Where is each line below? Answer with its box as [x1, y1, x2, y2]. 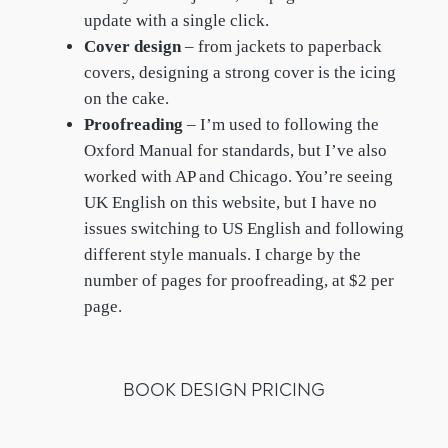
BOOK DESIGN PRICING [123, 378, 325, 402]
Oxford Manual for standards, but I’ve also [83, 141, 387, 161]
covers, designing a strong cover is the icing [83, 63, 396, 83]
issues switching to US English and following [83, 219, 404, 239]
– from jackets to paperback [180, 37, 382, 57]
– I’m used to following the [182, 115, 379, 135]
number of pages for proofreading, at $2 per [83, 271, 394, 291]
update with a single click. [83, 11, 269, 31]
